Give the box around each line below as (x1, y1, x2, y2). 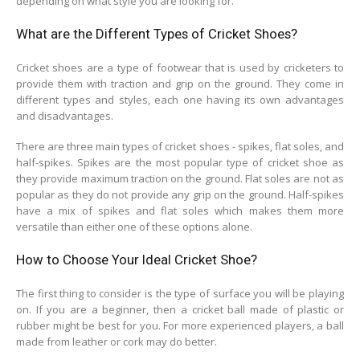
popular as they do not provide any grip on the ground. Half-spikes (16, 187, 344, 202)
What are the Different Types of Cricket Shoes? (16, 25, 297, 42)
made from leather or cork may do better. (16, 333, 217, 349)
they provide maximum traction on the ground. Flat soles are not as (16, 171, 344, 186)
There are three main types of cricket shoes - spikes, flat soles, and (16, 139, 344, 154)
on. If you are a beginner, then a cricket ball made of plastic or (16, 301, 344, 317)
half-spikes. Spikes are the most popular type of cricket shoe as (16, 155, 344, 170)
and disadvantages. (16, 108, 113, 123)
